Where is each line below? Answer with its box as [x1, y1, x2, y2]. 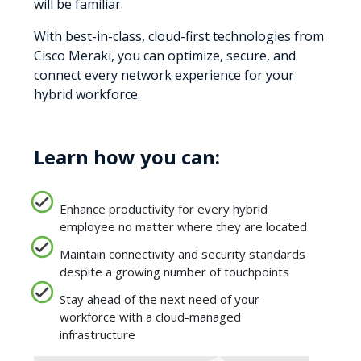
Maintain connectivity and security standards [60, 245, 305, 262]
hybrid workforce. [34, 85, 140, 103]
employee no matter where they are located [60, 218, 307, 234]
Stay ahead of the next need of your [60, 290, 259, 307]
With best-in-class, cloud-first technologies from [34, 27, 324, 45]
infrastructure [60, 326, 135, 342]
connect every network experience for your [34, 65, 294, 84]
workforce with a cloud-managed [60, 308, 241, 325]
